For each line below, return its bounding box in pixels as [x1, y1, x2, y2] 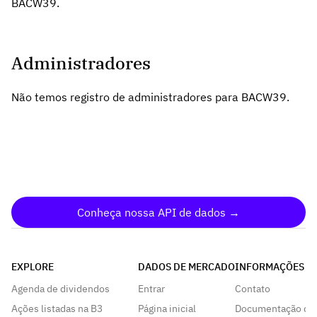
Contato [235, 282, 270, 296]
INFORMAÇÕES [235, 260, 304, 274]
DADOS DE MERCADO [138, 260, 235, 274]
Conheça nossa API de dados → [77, 205, 240, 220]
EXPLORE [11, 260, 54, 274]
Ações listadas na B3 [11, 302, 103, 316]
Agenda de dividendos [11, 282, 110, 296]
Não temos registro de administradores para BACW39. [11, 90, 289, 105]
